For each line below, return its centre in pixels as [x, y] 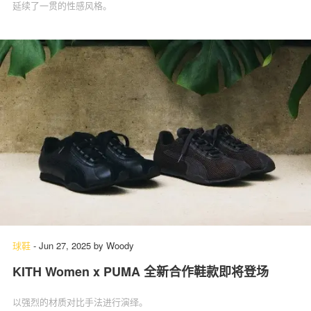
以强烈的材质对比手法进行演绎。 [80, 302]
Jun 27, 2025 [65, 246]
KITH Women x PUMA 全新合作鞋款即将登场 [141, 272]
